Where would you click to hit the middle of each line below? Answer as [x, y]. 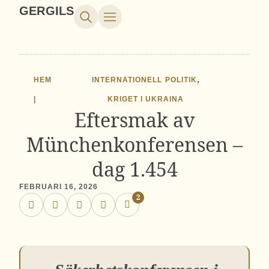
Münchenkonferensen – [134, 144]
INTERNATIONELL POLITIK [144, 80]
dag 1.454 [134, 169]
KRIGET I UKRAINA [146, 99]
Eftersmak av [134, 120]
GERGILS [47, 11]
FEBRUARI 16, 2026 [59, 187]
